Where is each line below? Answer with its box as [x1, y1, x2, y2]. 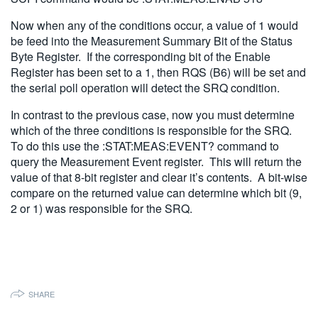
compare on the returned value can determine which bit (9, [11, 185, 302, 202]
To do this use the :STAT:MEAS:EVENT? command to [11, 138, 279, 155]
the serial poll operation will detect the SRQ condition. [11, 79, 280, 97]
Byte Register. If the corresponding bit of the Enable [11, 48, 270, 65]
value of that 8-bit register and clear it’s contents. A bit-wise [11, 169, 307, 186]
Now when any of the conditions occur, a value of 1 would [11, 17, 298, 34]
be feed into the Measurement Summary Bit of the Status [11, 33, 292, 50]
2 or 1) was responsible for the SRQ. [11, 200, 192, 217]
